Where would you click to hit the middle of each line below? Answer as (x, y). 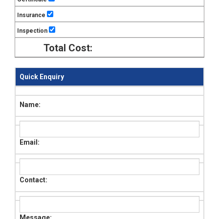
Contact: (33, 180)
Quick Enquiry (42, 77)
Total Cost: (68, 48)
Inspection (33, 31)
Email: (30, 142)
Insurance (31, 15)
